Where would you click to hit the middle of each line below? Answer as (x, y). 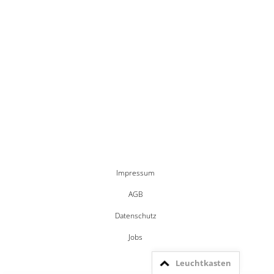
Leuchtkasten (203, 263)
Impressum (136, 172)
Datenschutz (135, 215)
